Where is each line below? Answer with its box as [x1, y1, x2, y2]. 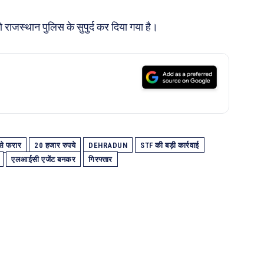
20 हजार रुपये [34, 140, 75, 150]
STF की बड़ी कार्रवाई [140, 140, 199, 150]
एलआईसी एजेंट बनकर [11, 154, 75, 164]
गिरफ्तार [88, 154, 113, 164]
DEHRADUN [88, 140, 127, 150]
